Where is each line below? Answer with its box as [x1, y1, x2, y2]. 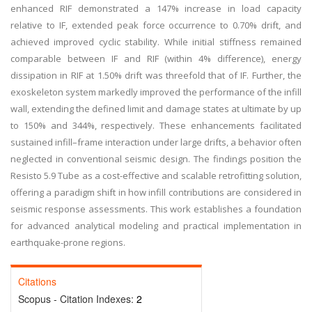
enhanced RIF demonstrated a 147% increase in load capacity [10, 2, 302, 15]
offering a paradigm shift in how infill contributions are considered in [10, 186, 302, 198]
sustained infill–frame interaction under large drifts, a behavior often [10, 136, 302, 148]
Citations [18, 274, 56, 288]
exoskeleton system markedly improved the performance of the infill [10, 86, 302, 98]
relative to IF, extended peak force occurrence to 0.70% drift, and [10, 19, 302, 31]
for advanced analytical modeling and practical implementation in [10, 219, 302, 232]
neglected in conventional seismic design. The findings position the [10, 153, 302, 165]
